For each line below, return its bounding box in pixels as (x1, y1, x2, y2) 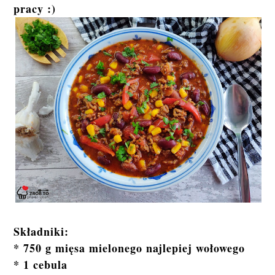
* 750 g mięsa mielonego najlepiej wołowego (14, 240, 246, 257)
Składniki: (14, 223, 69, 240)
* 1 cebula (14, 257, 68, 273)
